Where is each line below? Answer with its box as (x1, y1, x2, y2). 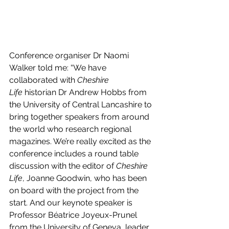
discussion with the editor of (9, 161, 116, 171)
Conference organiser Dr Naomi (9, 51, 131, 61)
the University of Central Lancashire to (9, 100, 154, 110)
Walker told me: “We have (9, 63, 108, 73)
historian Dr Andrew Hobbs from (22, 87, 149, 98)
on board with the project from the (9, 186, 141, 196)
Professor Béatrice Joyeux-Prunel (9, 210, 139, 220)
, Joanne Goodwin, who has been (22, 173, 149, 184)
